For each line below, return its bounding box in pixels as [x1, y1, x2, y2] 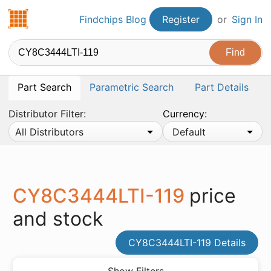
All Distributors [15, 126, 83, 138]
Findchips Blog [79, 13, 146, 25]
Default [172, 126, 206, 138]
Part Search [18, 81, 71, 93]
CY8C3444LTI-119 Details [128, 237, 246, 249]
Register [162, 13, 200, 25]
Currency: [163, 108, 207, 120]
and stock [13, 207, 103, 230]
